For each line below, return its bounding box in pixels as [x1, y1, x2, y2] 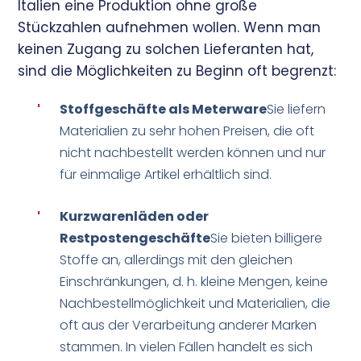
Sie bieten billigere [210, 229, 323, 247]
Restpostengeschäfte [60, 229, 211, 247]
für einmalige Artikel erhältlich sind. [60, 165, 272, 184]
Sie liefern [267, 100, 326, 118]
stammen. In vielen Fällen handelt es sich [60, 338, 313, 356]
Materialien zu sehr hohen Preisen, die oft [60, 122, 315, 140]
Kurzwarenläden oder [60, 207, 210, 226]
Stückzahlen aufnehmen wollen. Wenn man [18, 18, 322, 37]
